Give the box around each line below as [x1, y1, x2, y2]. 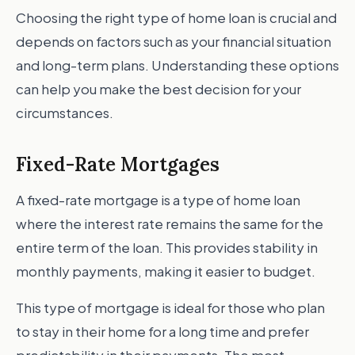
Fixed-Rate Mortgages [16, 152, 219, 177]
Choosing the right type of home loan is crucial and [16, 9, 337, 26]
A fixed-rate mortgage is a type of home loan [16, 191, 300, 208]
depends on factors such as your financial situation [16, 32, 331, 50]
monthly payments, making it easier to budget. [16, 262, 315, 280]
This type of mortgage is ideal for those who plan [16, 299, 325, 316]
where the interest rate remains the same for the [16, 215, 323, 232]
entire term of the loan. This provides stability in [16, 239, 318, 256]
